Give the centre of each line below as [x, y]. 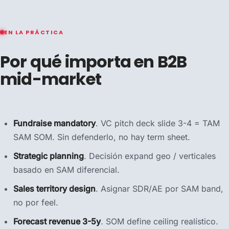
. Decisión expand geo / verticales [150, 156]
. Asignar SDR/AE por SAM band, [159, 188]
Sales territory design [54, 188]
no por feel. [36, 202]
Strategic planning [49, 156]
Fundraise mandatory [54, 123]
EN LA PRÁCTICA [34, 32]
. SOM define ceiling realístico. [159, 221]
